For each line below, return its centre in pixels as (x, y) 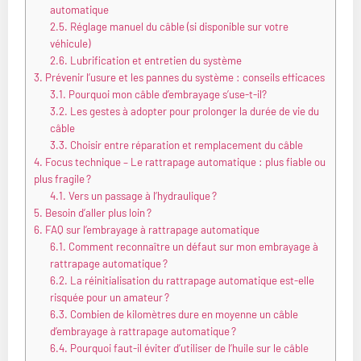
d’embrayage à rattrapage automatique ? (143, 332)
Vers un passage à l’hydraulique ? (141, 196)
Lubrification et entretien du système (154, 61)
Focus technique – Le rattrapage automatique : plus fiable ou (184, 162)
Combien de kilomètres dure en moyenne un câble (183, 315)
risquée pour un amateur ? (109, 298)
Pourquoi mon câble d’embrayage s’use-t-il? (166, 95)
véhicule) (70, 44)
